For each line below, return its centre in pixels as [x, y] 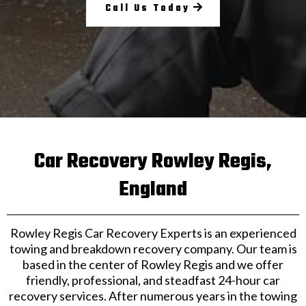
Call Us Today [148, 9]
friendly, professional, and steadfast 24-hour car [153, 280]
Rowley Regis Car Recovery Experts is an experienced [153, 233]
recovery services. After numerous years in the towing [153, 296]
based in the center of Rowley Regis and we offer [153, 265]
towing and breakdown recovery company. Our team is [153, 249]
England [153, 190]
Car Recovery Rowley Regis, [153, 162]
